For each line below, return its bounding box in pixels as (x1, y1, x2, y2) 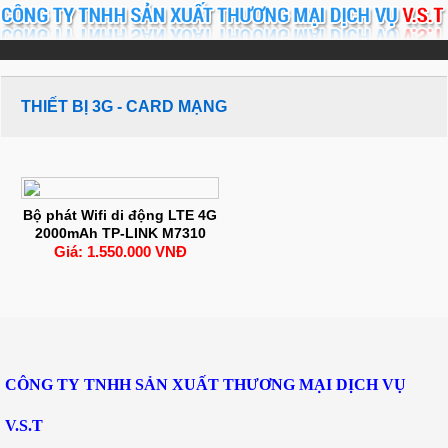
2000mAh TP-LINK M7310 (34, 225, 206, 242)
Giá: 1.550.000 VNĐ (53, 243, 187, 261)
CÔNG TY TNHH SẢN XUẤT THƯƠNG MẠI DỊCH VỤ (5, 375, 406, 393)
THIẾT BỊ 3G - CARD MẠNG (21, 98, 227, 116)
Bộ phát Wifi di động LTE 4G (23, 207, 217, 224)
